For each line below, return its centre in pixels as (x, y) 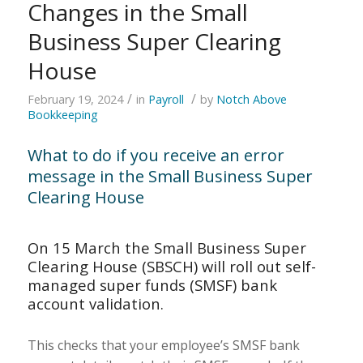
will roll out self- (256, 266)
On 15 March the (90, 247)
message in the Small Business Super (170, 176)
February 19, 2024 (75, 99)
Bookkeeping (62, 114)
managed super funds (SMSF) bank (152, 284)
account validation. (95, 303)
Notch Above (251, 99)
